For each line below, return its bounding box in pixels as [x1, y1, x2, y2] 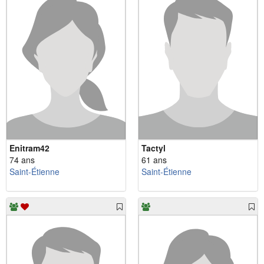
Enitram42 [9, 141, 49, 154]
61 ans [141, 153, 167, 166]
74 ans [9, 153, 35, 166]
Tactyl [141, 141, 166, 154]
